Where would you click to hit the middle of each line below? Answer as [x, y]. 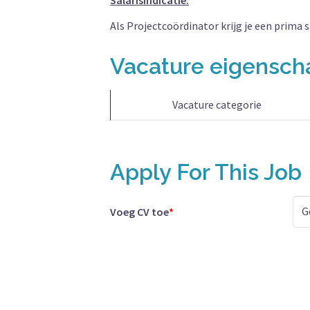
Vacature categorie [217, 104]
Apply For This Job [206, 172]
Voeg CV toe [139, 212]
